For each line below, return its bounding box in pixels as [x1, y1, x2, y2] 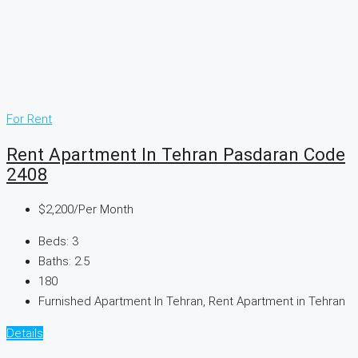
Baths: [38, 253, 71, 268]
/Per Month [74, 201, 133, 217]
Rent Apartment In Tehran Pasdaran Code [6, 144, 345, 165]
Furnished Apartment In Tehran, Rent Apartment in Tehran [38, 293, 345, 308]
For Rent [6, 112, 52, 127]
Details [6, 325, 43, 340]
